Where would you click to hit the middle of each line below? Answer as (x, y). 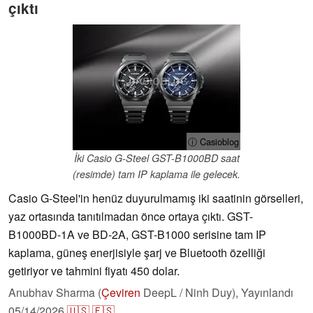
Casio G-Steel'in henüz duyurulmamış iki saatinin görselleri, (156, 198)
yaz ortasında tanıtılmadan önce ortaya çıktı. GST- (131, 217)
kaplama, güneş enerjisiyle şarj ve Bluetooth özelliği (137, 253)
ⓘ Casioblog (213, 142)
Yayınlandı (267, 293)
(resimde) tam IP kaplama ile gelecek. (156, 174)
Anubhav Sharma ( (55, 293)
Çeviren (121, 293)
